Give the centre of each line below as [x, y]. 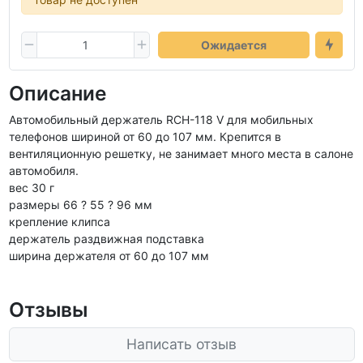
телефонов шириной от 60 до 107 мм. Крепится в [145, 137]
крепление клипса [59, 222]
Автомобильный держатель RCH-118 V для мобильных [161, 120]
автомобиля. [43, 171]
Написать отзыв [181, 344]
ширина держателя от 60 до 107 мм [109, 256]
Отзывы [48, 310]
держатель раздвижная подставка [106, 239]
